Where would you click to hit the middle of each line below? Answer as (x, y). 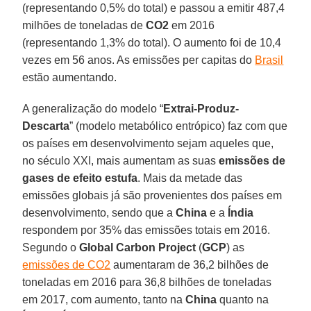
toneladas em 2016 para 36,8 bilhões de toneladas (147, 282)
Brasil (269, 60)
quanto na (243, 299)
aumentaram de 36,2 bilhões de (190, 264)
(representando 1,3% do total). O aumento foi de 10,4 (152, 42)
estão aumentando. (70, 77)
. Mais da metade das (190, 178)
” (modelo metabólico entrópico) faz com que (179, 126)
